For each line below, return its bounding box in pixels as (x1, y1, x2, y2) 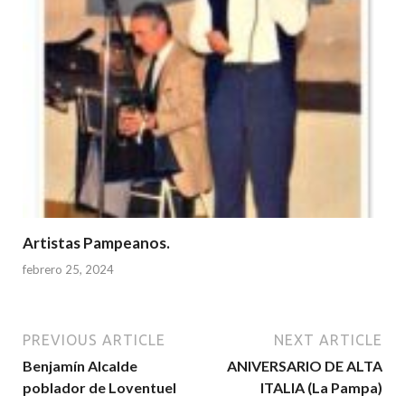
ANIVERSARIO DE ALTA (227, 356, 382, 374)
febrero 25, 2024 (23, 261, 114, 277)
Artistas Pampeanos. (23, 233, 170, 253)
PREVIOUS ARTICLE (23, 331, 165, 348)
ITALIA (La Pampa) (260, 378, 382, 396)
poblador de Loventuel (23, 378, 176, 396)
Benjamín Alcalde (23, 356, 137, 374)
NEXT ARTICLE (274, 331, 382, 348)
